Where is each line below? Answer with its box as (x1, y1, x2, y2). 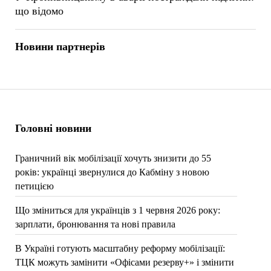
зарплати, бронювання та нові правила (15, 219, 175, 229)
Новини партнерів (15, 40, 105, 53)
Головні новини (15, 122, 91, 134)
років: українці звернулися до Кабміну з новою (15, 167, 209, 177)
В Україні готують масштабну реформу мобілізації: (15, 243, 225, 253)
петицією (15, 181, 54, 191)
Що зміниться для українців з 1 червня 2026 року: (15, 205, 220, 215)
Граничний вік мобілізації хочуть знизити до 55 (15, 153, 211, 163)
